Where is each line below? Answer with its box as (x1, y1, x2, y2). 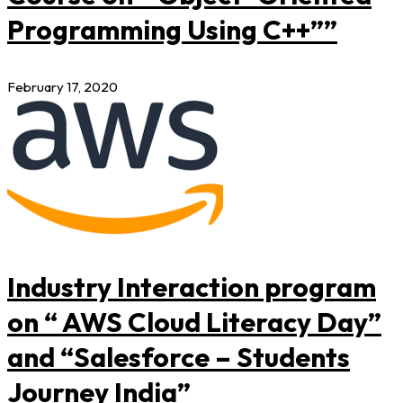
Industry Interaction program (7, 269, 376, 304)
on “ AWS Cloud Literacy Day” (7, 304, 381, 339)
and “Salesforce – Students (7, 339, 350, 374)
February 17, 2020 (7, 77, 118, 95)
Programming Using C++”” (7, 12, 337, 47)
